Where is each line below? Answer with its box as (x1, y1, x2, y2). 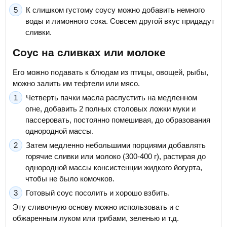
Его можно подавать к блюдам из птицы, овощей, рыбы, (13, 68, 208, 77)
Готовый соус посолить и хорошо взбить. (26, 188, 170, 198)
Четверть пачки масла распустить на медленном (26, 93, 197, 102)
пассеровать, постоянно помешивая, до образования (25, 116, 210, 125)
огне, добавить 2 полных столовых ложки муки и (25, 104, 196, 113)
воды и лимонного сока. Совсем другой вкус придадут (25, 17, 215, 26)
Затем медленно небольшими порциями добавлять (26, 141, 206, 150)
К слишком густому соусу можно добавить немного (26, 6, 205, 15)
